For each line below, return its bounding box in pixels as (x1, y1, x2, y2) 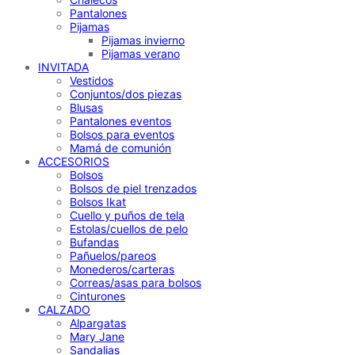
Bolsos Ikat (70, 194, 126, 208)
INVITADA (38, 59, 89, 74)
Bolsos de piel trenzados (70, 181, 197, 195)
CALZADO (38, 302, 90, 316)
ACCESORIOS (38, 154, 109, 168)
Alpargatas (70, 315, 126, 330)
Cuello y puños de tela (70, 208, 185, 222)
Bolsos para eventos (70, 127, 174, 141)
